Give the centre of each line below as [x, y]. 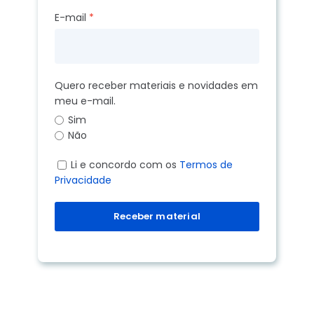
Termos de [206, 164]
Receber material [157, 216]
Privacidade [83, 180]
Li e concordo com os [125, 164]
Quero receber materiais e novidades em [156, 85]
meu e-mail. [85, 101]
